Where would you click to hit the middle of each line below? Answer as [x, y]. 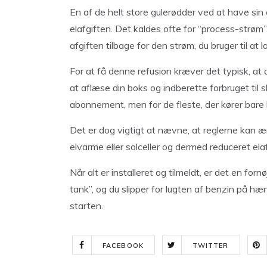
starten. [86, 206]
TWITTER [210, 246]
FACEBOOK [123, 246]
